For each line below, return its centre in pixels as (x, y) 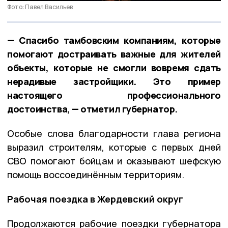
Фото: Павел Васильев (40, 7)
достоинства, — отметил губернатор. (92, 109)
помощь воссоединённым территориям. (96, 174)
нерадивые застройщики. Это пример (114, 81)
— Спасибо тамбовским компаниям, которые (114, 40)
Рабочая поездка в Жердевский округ (95, 199)
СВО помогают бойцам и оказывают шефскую (114, 161)
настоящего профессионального (114, 95)
